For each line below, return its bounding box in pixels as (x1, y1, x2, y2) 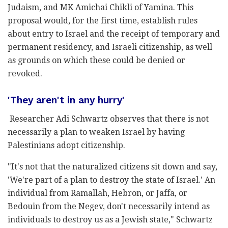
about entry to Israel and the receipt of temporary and (8, 28, 220, 39)
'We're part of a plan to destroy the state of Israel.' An (8, 175, 215, 185)
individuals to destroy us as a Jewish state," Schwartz (8, 214, 213, 224)
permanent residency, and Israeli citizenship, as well (8, 42, 212, 52)
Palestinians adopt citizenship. (8, 140, 125, 150)
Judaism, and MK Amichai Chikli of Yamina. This (8, 2, 193, 12)
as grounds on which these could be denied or (8, 55, 185, 65)
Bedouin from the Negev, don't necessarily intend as (8, 201, 210, 211)
